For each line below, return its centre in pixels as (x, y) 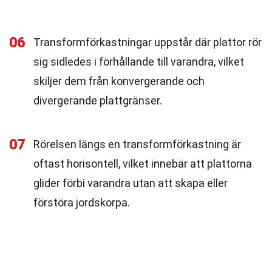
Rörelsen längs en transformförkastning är (137, 144)
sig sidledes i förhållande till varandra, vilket (139, 62)
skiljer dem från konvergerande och (119, 81)
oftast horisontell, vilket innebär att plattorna (143, 164)
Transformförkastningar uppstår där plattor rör (148, 42)
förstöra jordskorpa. (82, 202)
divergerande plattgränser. (98, 100)
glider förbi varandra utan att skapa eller (131, 183)
